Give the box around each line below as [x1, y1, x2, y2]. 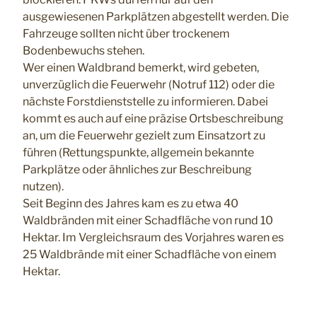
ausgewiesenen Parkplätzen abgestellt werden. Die [23, 10, 289, 24]
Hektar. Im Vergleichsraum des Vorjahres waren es [23, 231, 284, 245]
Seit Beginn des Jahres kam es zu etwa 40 [23, 197, 238, 211]
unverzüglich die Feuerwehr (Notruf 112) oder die [23, 78, 275, 92]
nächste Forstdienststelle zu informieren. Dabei [23, 95, 268, 109]
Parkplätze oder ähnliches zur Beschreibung [23, 163, 252, 177]
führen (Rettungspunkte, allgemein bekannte [23, 146, 254, 160]
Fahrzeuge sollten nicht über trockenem [23, 27, 230, 41]
